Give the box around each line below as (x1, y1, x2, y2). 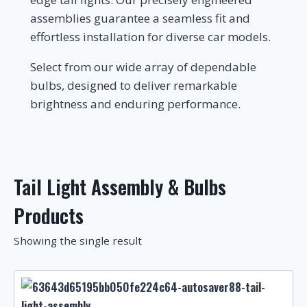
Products (14, 201, 84, 230)
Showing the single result (14, 234, 142, 247)
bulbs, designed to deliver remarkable (30, 77, 237, 93)
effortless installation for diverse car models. (30, 29, 271, 45)
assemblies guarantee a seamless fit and (30, 10, 250, 26)
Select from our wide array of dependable (30, 59, 256, 75)
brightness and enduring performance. (30, 96, 241, 112)
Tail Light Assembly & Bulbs (14, 173, 226, 201)
